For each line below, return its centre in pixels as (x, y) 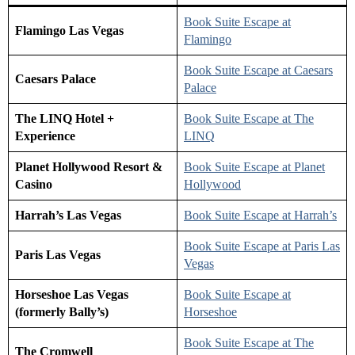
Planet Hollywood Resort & (89, 166)
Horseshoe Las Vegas (72, 294)
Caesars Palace (55, 78)
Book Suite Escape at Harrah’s (260, 215)
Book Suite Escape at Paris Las (262, 246)
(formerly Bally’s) (62, 311)
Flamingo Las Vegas (69, 30)
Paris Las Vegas (58, 254)
